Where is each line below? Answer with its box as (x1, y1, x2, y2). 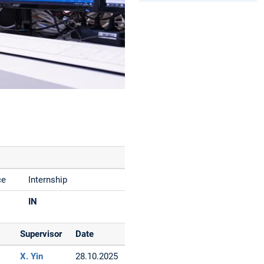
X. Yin (20, 250, 44, 262)
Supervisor (20, 228, 62, 239)
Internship (28, 174, 68, 185)
